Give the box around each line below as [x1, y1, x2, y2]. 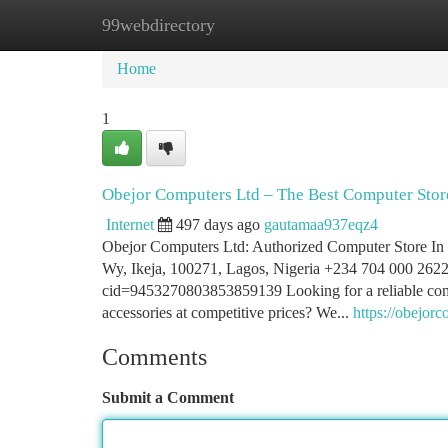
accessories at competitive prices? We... [102, 304, 353, 321]
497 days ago [176, 216, 260, 233]
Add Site [344, 16, 400, 33]
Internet [106, 216, 154, 233]
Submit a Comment [102, 389, 234, 406]
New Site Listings [201, 16, 314, 33]
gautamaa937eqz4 [264, 216, 378, 233]
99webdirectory [102, 15, 215, 35]
